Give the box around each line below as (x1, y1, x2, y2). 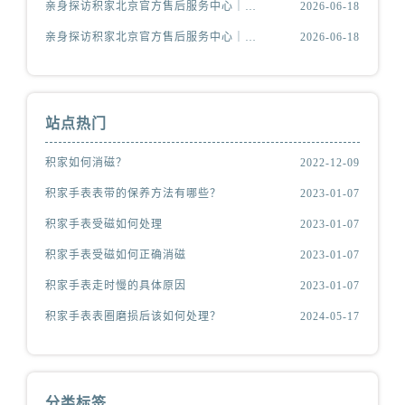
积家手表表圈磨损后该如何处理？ (45, 310, 222, 324)
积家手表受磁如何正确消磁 (45, 249, 187, 262)
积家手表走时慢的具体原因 (45, 279, 187, 293)
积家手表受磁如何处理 (45, 218, 164, 231)
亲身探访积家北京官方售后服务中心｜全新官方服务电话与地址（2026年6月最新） (245, 31, 257, 44)
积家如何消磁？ (45, 156, 128, 170)
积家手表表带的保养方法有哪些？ (45, 187, 222, 201)
